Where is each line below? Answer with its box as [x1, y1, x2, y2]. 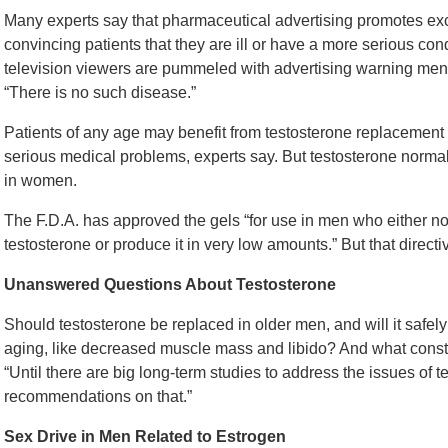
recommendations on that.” [4, 387, 192, 405]
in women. [4, 171, 77, 189]
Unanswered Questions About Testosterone [4, 275, 336, 293]
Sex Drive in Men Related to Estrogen [4, 427, 286, 445]
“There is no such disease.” [4, 83, 196, 101]
